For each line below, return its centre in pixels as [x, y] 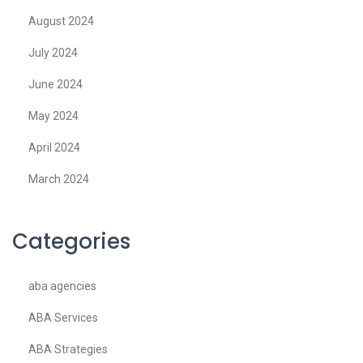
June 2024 [56, 85]
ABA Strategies [68, 350]
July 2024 [53, 53]
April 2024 [54, 148]
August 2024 [61, 21]
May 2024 [53, 116]
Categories [71, 242]
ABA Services [63, 318]
